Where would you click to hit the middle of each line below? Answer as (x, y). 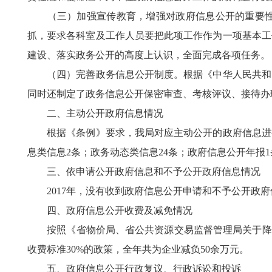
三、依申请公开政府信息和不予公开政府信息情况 (154, 172)
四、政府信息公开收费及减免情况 (110, 210)
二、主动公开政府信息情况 (95, 113)
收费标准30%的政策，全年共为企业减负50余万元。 (138, 249)
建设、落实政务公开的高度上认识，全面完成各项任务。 (149, 55)
